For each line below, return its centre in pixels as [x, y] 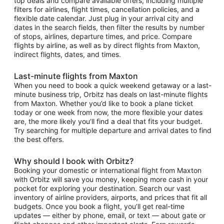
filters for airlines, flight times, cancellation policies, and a [107, 9]
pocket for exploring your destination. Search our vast [102, 188]
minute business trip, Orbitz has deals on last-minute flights [111, 94]
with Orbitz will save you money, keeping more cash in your [111, 179]
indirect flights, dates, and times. [67, 54]
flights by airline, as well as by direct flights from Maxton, [107, 45]
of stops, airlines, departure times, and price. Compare [103, 36]
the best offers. [39, 139]
